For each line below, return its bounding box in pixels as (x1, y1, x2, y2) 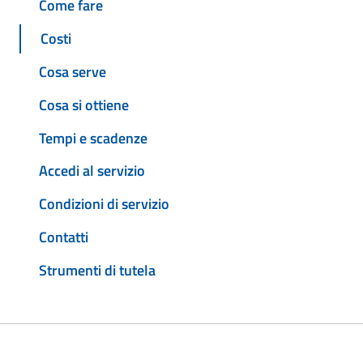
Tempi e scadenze (39, 126, 147, 149)
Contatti (39, 225, 88, 248)
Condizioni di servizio (39, 193, 169, 216)
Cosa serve (39, 61, 106, 83)
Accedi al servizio (39, 160, 145, 182)
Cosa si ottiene (39, 93, 129, 116)
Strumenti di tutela (39, 258, 156, 281)
